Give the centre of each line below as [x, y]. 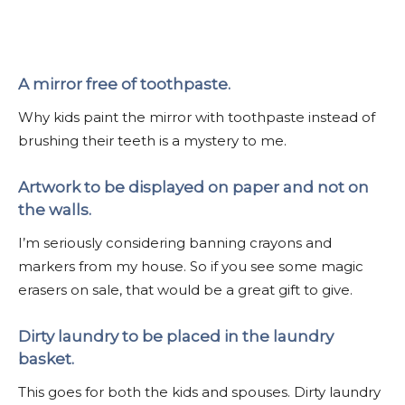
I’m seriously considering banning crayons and [175, 242]
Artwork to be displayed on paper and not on [193, 187]
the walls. [55, 209]
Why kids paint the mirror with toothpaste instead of [197, 117]
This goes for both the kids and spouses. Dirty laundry [199, 391]
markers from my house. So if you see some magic [191, 266]
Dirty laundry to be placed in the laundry [176, 336]
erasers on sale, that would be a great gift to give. [185, 289]
